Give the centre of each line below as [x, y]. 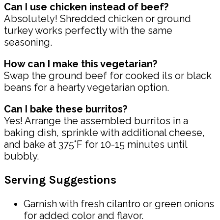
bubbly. [21, 156]
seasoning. [28, 42]
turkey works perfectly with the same [88, 30]
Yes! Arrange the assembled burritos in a [96, 121]
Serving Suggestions [60, 180]
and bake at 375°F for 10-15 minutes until [96, 144]
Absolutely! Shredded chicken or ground [97, 18]
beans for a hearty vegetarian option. [86, 87]
